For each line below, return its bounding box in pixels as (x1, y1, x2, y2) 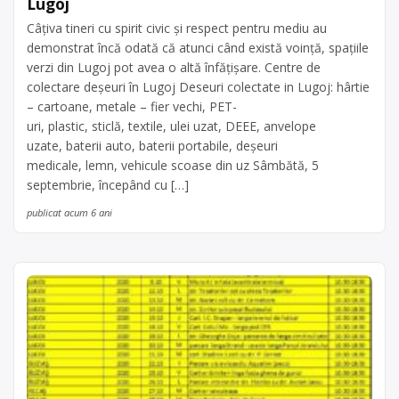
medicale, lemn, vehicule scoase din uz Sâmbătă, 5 (27, 156, 319, 174)
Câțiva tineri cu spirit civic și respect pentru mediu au (27, 19, 327, 37)
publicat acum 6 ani (27, 205, 112, 219)
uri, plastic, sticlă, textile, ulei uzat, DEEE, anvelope (27, 117, 316, 134)
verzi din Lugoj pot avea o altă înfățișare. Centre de (27, 58, 321, 76)
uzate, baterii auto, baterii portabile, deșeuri (27, 136, 278, 154)
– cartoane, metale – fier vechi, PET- (27, 97, 237, 115)
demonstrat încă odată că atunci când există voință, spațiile (27, 38, 369, 56)
